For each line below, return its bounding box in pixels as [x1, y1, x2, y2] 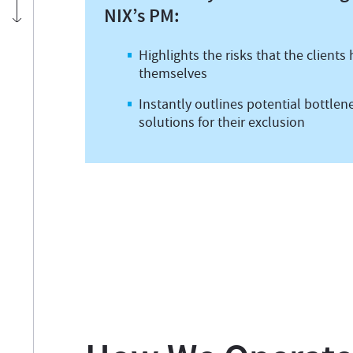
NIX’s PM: [103, 3, 180, 28]
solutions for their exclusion [138, 113, 305, 132]
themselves [138, 65, 207, 83]
